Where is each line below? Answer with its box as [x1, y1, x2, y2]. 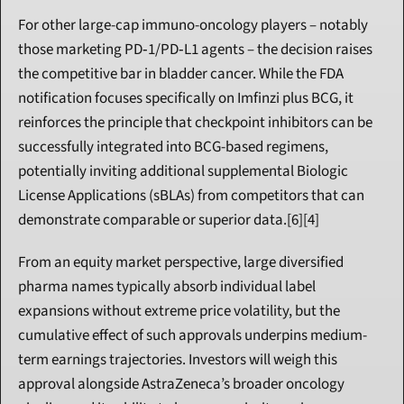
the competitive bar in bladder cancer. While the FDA [18, 63, 344, 86]
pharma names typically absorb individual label [18, 276, 316, 298]
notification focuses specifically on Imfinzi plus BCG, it [18, 87, 353, 110]
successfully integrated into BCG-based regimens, [18, 136, 328, 159]
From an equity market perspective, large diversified [18, 252, 344, 274]
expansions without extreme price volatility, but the [18, 300, 340, 323]
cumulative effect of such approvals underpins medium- [18, 325, 367, 347]
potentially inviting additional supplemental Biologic [18, 161, 348, 183]
